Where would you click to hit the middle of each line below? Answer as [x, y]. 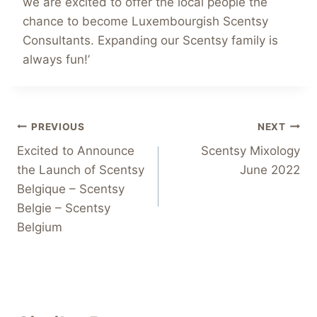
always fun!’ [56, 60]
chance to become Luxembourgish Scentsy [145, 22]
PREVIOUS [58, 126]
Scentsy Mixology [250, 151]
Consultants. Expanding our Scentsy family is [150, 41]
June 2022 [270, 170]
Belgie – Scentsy [64, 208]
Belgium [40, 227]
